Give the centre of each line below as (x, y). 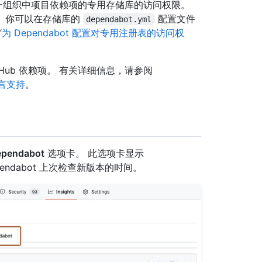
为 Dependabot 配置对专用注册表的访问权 (93, 32)
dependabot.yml (119, 19)
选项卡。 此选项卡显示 (94, 153)
